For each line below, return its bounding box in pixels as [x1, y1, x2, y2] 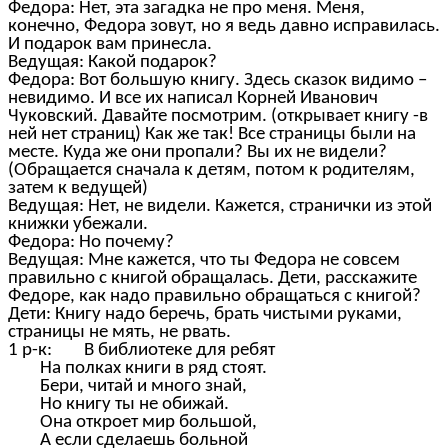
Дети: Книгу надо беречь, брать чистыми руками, [8, 305, 402, 325]
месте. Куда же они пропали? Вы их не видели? [8, 143, 387, 163]
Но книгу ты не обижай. [8, 395, 233, 415]
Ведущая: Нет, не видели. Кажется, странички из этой [8, 197, 432, 217]
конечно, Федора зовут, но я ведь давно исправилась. [8, 17, 440, 37]
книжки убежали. [8, 215, 148, 235]
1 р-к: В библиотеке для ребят [8, 341, 279, 361]
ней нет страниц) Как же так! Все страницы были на [8, 125, 416, 145]
